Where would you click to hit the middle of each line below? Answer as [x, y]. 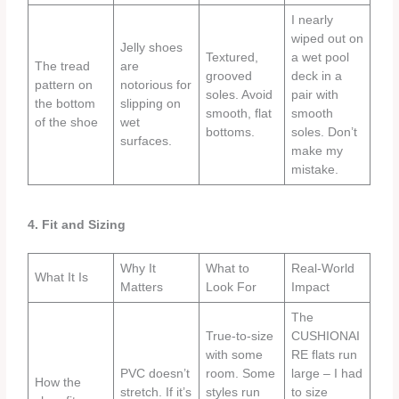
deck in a [317, 77]
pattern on [64, 85]
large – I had [327, 373]
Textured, [232, 58]
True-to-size [240, 336]
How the [58, 382]
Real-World [323, 268]
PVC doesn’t [155, 373]
